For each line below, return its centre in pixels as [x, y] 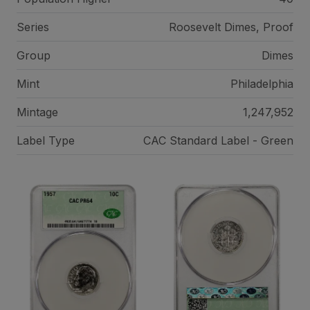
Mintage [37, 112]
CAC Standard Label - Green [218, 140]
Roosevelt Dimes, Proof [231, 27]
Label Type [46, 140]
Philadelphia [262, 84]
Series [33, 27]
